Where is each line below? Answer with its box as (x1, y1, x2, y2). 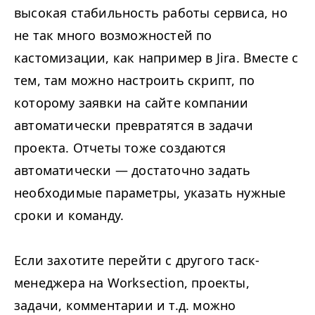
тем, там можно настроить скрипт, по (14, 72, 255, 89)
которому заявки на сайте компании (14, 94, 249, 112)
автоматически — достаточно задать (14, 162, 251, 179)
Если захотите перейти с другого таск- (14, 252, 260, 269)
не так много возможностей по (14, 27, 212, 44)
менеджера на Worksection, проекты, (14, 274, 250, 292)
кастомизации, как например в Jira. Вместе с (14, 49, 299, 67)
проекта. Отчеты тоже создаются (14, 139, 226, 157)
